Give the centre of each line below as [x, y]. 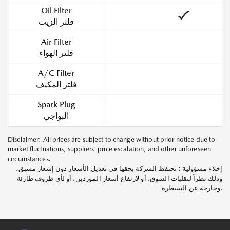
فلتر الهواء [56, 53]
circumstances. [29, 159]
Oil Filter [56, 11]
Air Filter [56, 42]
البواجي [56, 116]
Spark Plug [56, 105]
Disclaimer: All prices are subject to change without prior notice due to [112, 140]
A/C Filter [56, 73]
